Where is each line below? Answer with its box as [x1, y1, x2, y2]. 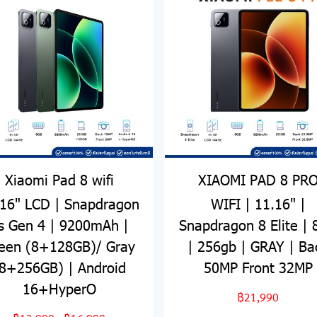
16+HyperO [22, 279, 96, 298]
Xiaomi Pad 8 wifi [4, 170, 114, 189]
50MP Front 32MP [203, 258, 313, 277]
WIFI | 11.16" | [210, 194, 306, 213]
